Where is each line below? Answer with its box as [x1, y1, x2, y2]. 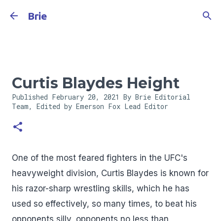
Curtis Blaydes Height [12, 74, 180, 92]
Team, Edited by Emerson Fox [12, 102, 124, 111]
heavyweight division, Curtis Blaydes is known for [12, 168, 209, 178]
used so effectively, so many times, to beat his [12, 199, 197, 209]
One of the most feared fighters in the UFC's [12, 153, 187, 163]
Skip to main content [77, 8, 144, 17]
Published [12, 92, 52, 102]
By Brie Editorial [123, 92, 190, 102]
